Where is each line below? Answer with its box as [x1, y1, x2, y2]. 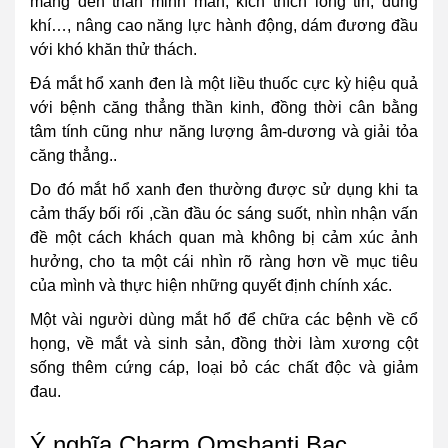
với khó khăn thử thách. [30, 41, 197, 58]
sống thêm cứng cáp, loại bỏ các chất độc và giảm [30, 359, 418, 376]
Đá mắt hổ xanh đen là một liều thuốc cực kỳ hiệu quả [30, 75, 418, 92]
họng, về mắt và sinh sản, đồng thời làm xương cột [30, 335, 418, 352]
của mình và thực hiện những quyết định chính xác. [30, 277, 392, 294]
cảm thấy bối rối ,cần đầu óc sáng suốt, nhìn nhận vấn [30, 205, 418, 222]
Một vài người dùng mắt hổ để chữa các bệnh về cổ [30, 311, 418, 328]
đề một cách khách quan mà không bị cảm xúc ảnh [30, 229, 418, 246]
